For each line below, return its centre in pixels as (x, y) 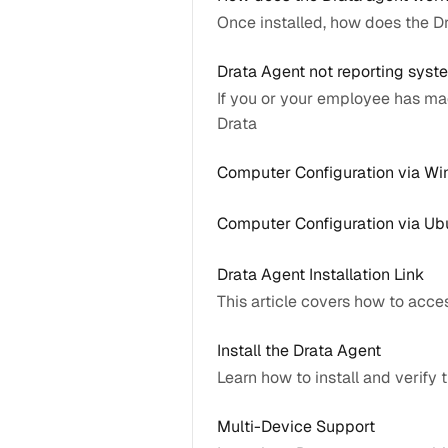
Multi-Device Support (296, 426)
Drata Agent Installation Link (320, 274)
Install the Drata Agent (299, 350)
